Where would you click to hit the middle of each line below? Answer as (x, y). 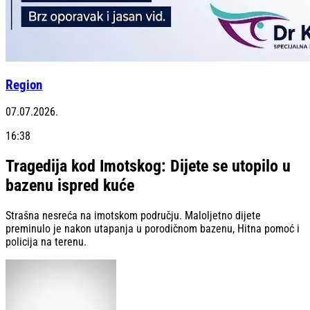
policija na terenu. (46, 242)
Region (24, 85)
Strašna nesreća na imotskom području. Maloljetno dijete (133, 216)
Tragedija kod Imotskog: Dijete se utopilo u (148, 166)
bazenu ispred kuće (70, 186)
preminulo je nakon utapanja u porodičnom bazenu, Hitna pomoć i (153, 229)
